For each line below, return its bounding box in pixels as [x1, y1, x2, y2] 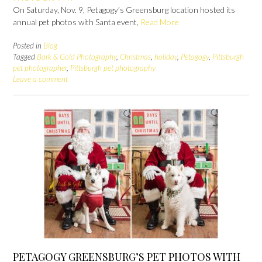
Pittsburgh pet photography [70, 63, 156, 73]
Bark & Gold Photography [37, 52, 116, 62]
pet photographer [13, 63, 67, 73]
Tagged [13, 52, 37, 62]
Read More [140, 17, 179, 27]
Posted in [13, 41, 43, 51]
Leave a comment [13, 74, 68, 84]
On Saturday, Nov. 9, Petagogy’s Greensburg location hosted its [13, 5, 235, 15]
